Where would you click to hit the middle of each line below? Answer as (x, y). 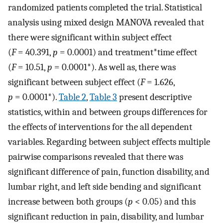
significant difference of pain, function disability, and (109, 171)
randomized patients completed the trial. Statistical (105, 7)
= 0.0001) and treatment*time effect (127, 52)
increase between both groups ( (68, 201)
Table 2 (72, 97)
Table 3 (103, 97)
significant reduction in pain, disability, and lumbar (106, 216)
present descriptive (154, 97)
